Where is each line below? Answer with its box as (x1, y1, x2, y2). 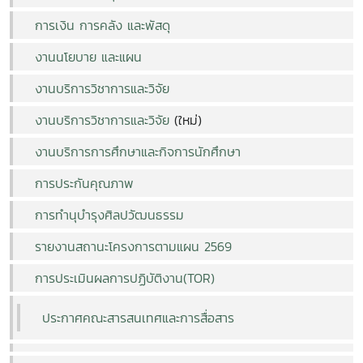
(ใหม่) (169, 109, 202, 130)
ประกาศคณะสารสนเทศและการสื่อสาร (42, 307, 234, 327)
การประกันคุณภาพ (35, 173, 134, 193)
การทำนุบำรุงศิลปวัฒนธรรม (35, 204, 184, 224)
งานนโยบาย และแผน (35, 46, 142, 66)
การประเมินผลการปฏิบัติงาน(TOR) (30, 267, 215, 288)
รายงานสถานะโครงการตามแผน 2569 (30, 236, 232, 256)
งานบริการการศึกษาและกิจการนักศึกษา (35, 141, 241, 161)
